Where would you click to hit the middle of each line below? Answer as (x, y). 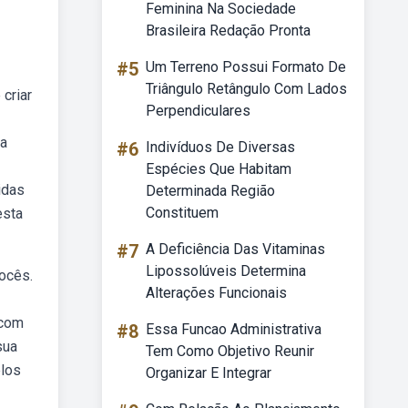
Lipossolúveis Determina (226, 271)
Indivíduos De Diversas (220, 147)
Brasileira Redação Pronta (228, 31)
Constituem (182, 213)
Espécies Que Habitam (219, 169)
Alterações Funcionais (216, 293)
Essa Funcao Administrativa (234, 329)
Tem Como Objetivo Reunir (230, 351)
